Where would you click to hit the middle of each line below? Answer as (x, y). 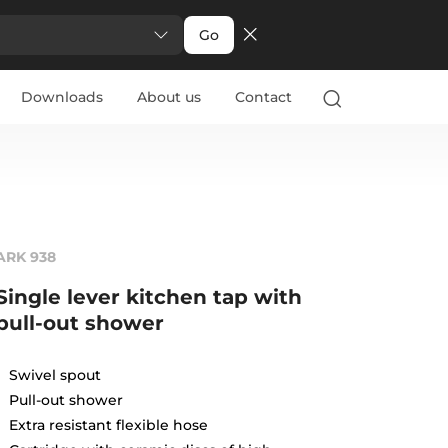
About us (168, 97)
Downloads (61, 97)
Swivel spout (54, 374)
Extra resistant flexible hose (108, 424)
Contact (263, 97)
